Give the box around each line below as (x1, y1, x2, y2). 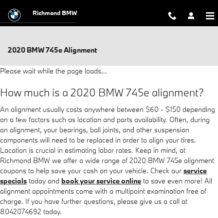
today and (27, 176, 61, 185)
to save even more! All (141, 176, 212, 185)
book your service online (61, 176, 141, 185)
